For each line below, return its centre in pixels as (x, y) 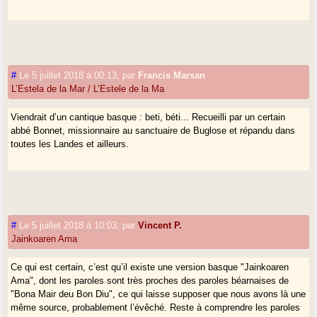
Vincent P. (160, 226)
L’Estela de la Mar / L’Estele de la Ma (88, 89)
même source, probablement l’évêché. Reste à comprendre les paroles (156, 308)
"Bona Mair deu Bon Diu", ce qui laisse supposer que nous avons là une (158, 294)
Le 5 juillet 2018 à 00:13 (68, 76)
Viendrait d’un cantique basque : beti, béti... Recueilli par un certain (148, 117)
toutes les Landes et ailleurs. (70, 144)
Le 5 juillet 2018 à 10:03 (68, 226)
